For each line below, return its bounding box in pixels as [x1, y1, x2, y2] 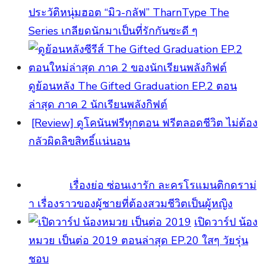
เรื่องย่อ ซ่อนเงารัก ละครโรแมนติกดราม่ [69, 178, 256, 193]
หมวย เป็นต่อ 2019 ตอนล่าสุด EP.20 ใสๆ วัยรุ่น [28, 233, 248, 248]
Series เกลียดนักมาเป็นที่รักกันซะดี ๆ [28, 24, 198, 39]
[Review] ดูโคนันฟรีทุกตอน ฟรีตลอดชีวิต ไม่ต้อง [31, 116, 258, 131]
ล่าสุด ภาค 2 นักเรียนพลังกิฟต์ [28, 97, 167, 112]
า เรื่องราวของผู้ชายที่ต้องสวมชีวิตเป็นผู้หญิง [28, 197, 233, 211]
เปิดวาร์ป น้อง [194, 215, 258, 230]
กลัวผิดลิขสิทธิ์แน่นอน [28, 134, 130, 149]
